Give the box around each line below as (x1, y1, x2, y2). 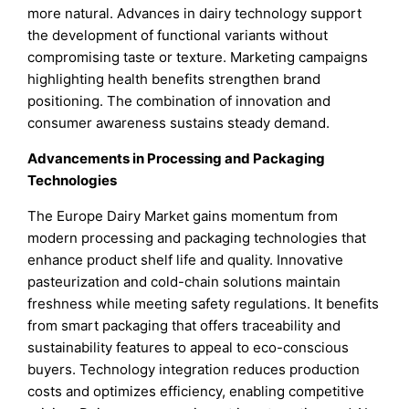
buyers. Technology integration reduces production (27, 361, 361, 379)
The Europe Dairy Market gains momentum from (27, 207, 339, 225)
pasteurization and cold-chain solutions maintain (27, 273, 341, 291)
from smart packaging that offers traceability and (27, 317, 341, 335)
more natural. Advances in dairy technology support (27, 5, 362, 23)
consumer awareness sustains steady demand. (27, 114, 330, 132)
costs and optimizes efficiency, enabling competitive (27, 383, 365, 401)
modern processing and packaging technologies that (27, 229, 367, 247)
